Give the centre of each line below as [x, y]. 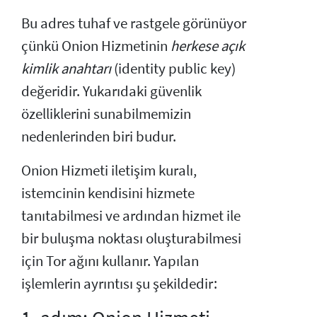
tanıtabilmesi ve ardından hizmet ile [131, 215]
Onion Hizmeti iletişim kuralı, [109, 170]
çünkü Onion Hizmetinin [96, 46]
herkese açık [208, 46]
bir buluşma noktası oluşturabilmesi [131, 238]
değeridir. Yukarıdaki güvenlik [111, 91]
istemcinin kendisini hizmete [108, 193]
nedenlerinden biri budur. [99, 136]
